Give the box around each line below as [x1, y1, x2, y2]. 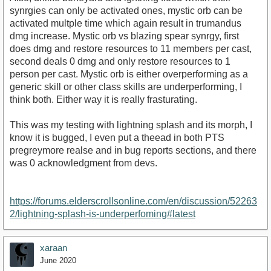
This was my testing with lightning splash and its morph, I [10, 119, 252, 130]
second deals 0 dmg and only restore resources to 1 [10, 56, 230, 67]
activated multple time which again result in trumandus [10, 18, 241, 28]
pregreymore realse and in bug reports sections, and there [10, 145, 256, 155]
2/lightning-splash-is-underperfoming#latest [10, 208, 195, 219]
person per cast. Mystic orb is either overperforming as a [10, 68, 248, 79]
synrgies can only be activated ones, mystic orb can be [10, 5, 243, 16]
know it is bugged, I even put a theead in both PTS [10, 132, 224, 143]
